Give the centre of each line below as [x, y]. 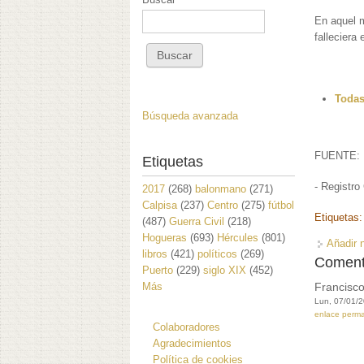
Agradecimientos [192, 343]
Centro [223, 205]
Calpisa [160, 205]
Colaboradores [186, 327]
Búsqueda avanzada [190, 115]
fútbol [281, 205]
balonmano [221, 188]
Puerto [158, 270]
